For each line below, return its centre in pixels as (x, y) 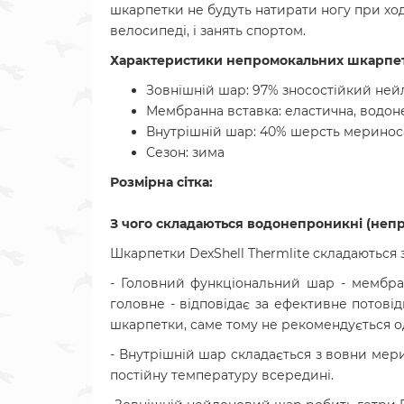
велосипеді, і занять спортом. (208, 31)
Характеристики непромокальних (229, 60)
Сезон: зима (185, 152)
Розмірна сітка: (161, 182)
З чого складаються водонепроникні (238, 224)
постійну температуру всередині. (222, 375)
